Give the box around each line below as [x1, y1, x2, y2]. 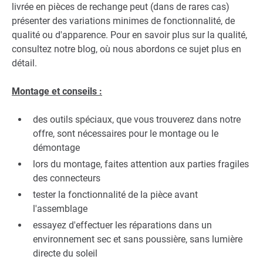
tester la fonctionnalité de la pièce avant [33, 189, 198, 201]
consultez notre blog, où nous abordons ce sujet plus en [12, 43, 241, 55]
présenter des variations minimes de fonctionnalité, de [12, 15, 235, 27]
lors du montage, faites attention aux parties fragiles [33, 159, 249, 170]
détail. [12, 58, 37, 69]
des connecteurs [33, 173, 100, 184]
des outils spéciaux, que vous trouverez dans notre [33, 114, 241, 126]
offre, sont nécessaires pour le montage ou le [33, 128, 218, 140]
